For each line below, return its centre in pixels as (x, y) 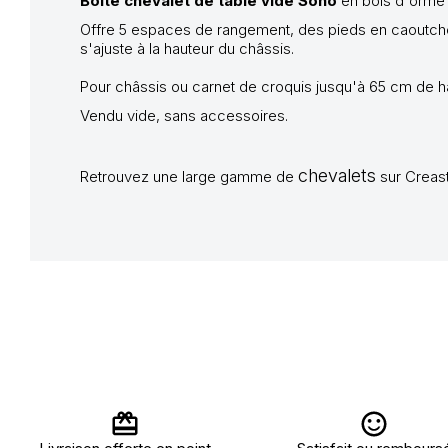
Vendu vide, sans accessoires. (184, 115)
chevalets (337, 175)
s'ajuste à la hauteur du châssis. (187, 48)
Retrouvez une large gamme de (189, 176)
